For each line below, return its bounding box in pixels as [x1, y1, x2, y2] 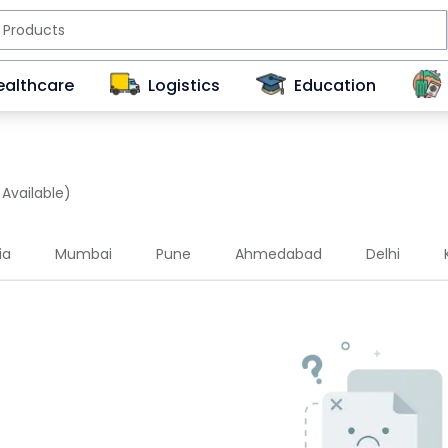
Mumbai [55, 244, 112, 264]
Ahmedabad [235, 244, 322, 264]
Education [294, 74, 376, 97]
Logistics [148, 74, 220, 97]
